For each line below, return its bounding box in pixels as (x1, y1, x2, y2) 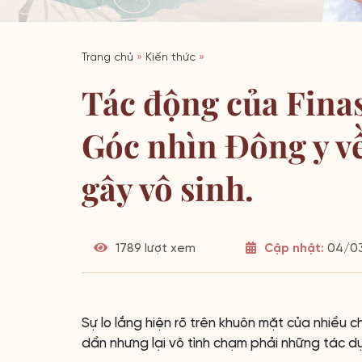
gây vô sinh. (82, 166, 254, 209)
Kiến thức (145, 52, 196, 64)
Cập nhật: (263, 242, 324, 255)
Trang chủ (82, 52, 133, 64)
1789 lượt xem (112, 242, 196, 255)
